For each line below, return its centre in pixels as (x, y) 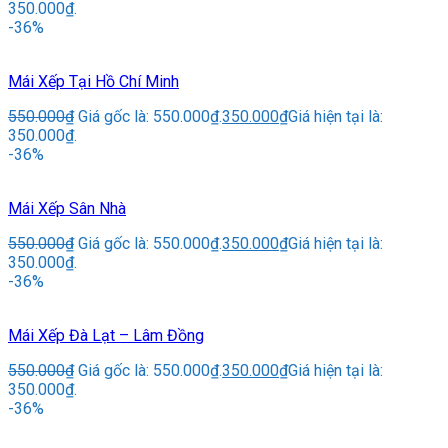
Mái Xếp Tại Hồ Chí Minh (93, 82)
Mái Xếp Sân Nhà (67, 209)
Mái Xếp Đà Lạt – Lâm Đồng (106, 336)
